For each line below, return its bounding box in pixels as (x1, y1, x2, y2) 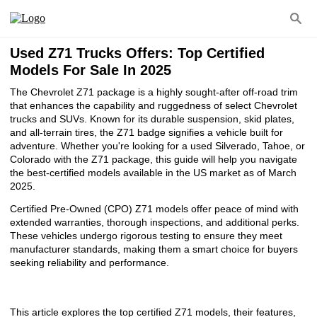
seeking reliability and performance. (10, 257, 169, 268)
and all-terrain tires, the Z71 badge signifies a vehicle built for (10, 127, 283, 138)
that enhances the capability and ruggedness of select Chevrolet (10, 100, 297, 111)
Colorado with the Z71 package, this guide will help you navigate (10, 154, 297, 165)
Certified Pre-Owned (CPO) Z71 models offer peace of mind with (10, 203, 299, 214)
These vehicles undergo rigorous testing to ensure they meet (10, 230, 282, 241)
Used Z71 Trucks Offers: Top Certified (10, 45, 265, 61)
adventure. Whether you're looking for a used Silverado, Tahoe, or (10, 140, 305, 151)
